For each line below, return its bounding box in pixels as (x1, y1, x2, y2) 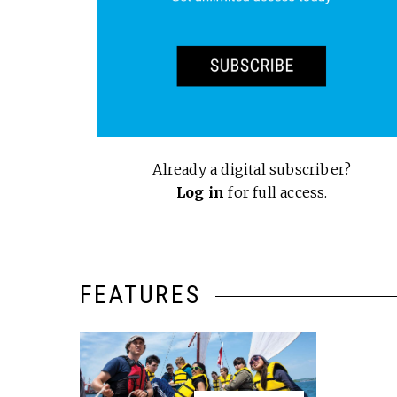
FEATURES (80, 279, 201, 309)
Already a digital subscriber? (152, 160, 352, 178)
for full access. (224, 183, 328, 201)
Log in (175, 183, 225, 201)
